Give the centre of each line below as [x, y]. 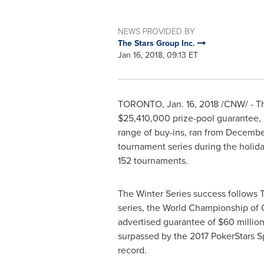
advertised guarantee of [168, 222]
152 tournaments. [153, 161]
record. [132, 250]
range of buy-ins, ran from [171, 132]
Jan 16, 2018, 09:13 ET [158, 55]
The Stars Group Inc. [157, 43]
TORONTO [140, 104]
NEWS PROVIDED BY [156, 32]
